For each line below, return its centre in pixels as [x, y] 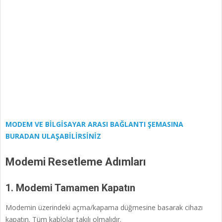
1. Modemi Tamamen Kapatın [70, 188]
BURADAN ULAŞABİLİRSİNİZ [53, 136]
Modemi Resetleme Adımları [76, 162]
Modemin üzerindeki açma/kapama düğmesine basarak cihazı [104, 208]
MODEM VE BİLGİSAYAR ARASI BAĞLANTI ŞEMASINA [94, 124]
